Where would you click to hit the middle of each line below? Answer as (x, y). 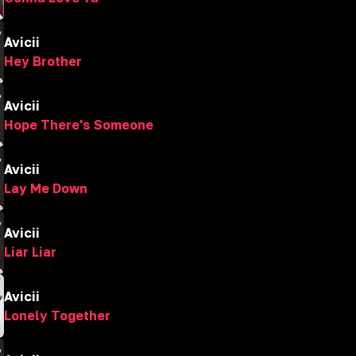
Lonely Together (57, 315)
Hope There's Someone (79, 125)
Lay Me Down (46, 188)
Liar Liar (30, 252)
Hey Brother (43, 61)
